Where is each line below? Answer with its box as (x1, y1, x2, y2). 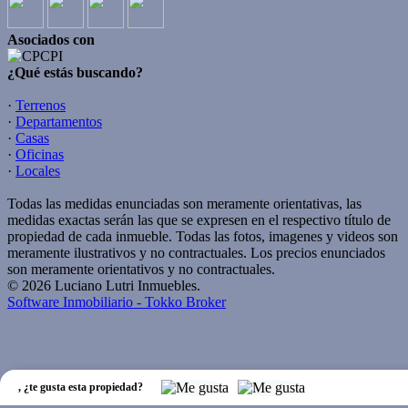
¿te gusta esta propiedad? (24, 381, 143, 393)
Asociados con (7, 32, 95, 47)
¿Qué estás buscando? (7, 65, 143, 80)
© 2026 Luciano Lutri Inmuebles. (7, 278, 200, 293)
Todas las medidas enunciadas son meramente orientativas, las (7, 196, 362, 211)
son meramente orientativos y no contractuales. (7, 261, 275, 277)
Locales (15, 163, 60, 178)
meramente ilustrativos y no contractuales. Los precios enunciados (7, 245, 385, 260)
